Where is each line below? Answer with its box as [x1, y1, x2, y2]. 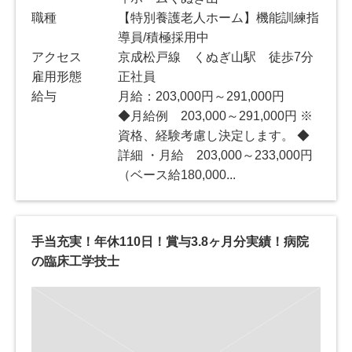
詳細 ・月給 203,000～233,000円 [118, 148, 313, 162]
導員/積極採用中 [118, 30, 210, 44]
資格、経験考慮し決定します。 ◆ [118, 128, 310, 142]
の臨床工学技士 [31, 254, 119, 268]
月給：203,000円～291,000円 [118, 89, 285, 103]
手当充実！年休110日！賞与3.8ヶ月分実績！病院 [31, 234, 309, 248]
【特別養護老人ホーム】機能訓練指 [118, 10, 320, 24]
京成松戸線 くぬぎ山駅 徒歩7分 [118, 49, 314, 64]
